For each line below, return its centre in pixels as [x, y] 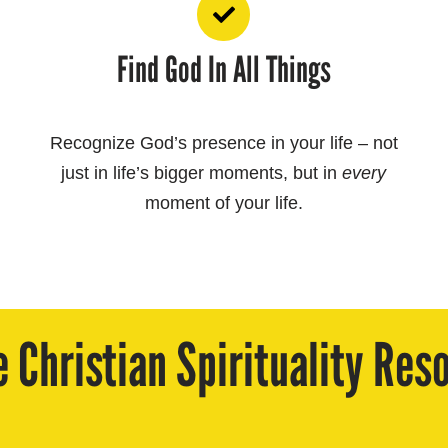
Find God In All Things [223, 70]
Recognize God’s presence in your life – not [223, 143]
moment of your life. [223, 203]
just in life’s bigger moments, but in [202, 173]
